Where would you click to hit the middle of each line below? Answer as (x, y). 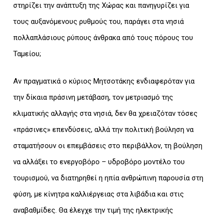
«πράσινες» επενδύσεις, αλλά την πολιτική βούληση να (103, 129)
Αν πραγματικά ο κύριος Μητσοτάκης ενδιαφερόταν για (104, 81)
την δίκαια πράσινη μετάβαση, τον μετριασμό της (93, 97)
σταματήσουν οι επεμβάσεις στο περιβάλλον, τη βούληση (108, 145)
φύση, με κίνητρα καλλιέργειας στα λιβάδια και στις (98, 194)
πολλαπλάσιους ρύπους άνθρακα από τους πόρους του (103, 38)
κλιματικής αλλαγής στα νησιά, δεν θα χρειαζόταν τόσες (105, 113)
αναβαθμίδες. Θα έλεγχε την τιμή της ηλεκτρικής (93, 210)
